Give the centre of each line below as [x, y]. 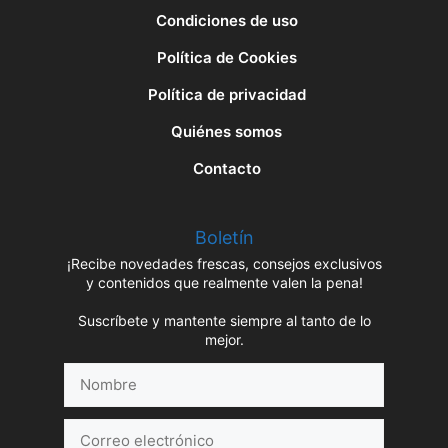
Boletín [224, 238]
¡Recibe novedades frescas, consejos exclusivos [224, 264]
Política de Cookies [226, 58]
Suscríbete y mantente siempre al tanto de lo [224, 321]
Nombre [91, 373]
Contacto [226, 168]
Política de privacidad [226, 94]
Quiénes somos [226, 131]
